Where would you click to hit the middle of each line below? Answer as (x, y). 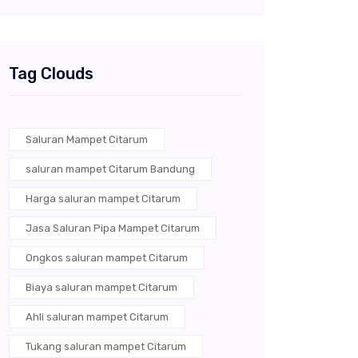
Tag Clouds (51, 74)
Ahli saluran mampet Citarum (97, 317)
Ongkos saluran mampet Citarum (107, 258)
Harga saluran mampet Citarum (103, 199)
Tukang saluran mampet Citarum (106, 347)
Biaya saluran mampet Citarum (101, 288)
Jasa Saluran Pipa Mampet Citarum (113, 229)
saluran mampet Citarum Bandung (110, 169)
